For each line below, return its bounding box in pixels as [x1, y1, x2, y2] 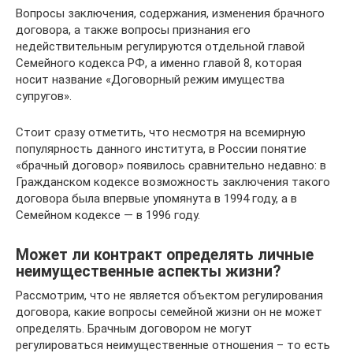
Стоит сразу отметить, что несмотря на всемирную [16, 125, 306, 139]
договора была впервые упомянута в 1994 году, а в [16, 191, 297, 206]
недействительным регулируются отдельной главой [16, 39, 305, 54]
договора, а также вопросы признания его [16, 23, 251, 37]
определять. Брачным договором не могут [16, 321, 252, 336]
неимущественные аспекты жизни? [16, 262, 281, 281]
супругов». [16, 89, 72, 103]
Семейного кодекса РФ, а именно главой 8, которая [16, 56, 302, 70]
